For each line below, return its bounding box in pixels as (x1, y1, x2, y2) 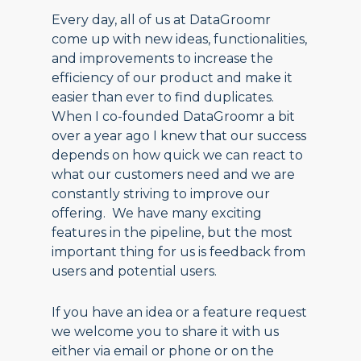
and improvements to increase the (52, 51, 274, 66)
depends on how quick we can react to (52, 147, 304, 163)
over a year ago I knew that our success (52, 128, 307, 143)
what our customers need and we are (52, 167, 296, 182)
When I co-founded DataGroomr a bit (52, 109, 296, 124)
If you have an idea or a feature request (52, 305, 308, 320)
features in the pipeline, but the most (52, 225, 293, 240)
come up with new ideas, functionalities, (52, 31, 308, 47)
